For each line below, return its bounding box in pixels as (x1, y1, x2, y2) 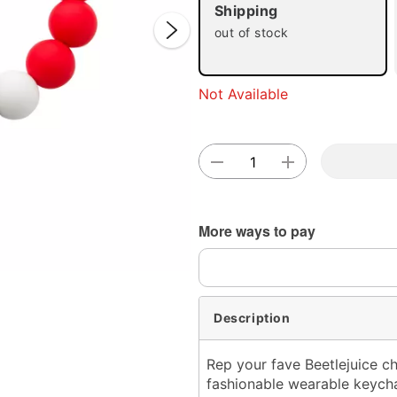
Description (214, 310, 291, 326)
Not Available (198, 84, 288, 103)
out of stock (214, 25, 289, 40)
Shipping (214, 2, 278, 19)
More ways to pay (198, 220, 315, 241)
